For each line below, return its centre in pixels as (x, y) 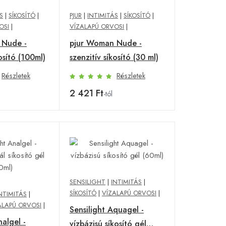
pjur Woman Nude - (106, 43)
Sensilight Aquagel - (107, 209)
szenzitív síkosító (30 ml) (114, 57)
